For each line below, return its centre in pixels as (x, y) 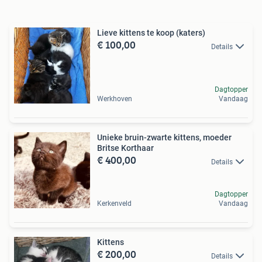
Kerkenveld (114, 204)
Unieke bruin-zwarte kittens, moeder (164, 138)
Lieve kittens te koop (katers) (151, 33)
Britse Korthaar (125, 148)
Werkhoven (115, 99)
